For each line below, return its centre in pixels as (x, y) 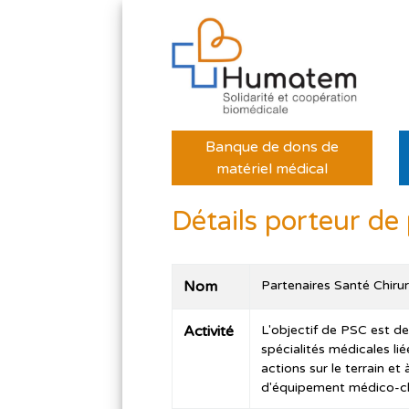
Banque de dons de (273, 147)
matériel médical (273, 168)
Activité (209, 331)
